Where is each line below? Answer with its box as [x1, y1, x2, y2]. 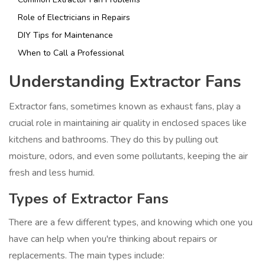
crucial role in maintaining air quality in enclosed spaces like [9, 117, 247, 130]
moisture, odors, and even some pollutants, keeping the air [9, 150, 248, 163]
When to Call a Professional [18, 47, 124, 59]
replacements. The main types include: [9, 249, 164, 263]
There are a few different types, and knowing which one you [9, 216, 253, 230]
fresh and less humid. [9, 166, 95, 180]
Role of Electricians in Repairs [18, 12, 130, 24]
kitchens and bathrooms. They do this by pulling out [9, 133, 218, 147]
